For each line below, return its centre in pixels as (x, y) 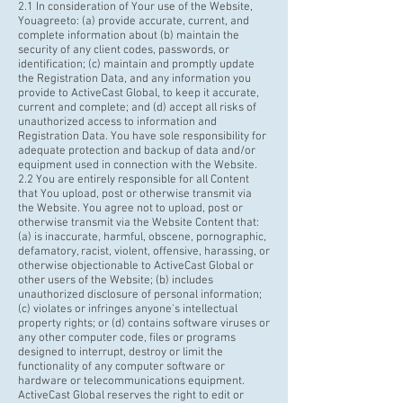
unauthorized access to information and (117, 122)
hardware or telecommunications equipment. (131, 381)
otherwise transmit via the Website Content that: (139, 223)
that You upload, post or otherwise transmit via (135, 194)
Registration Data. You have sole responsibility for (142, 137)
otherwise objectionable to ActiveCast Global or (136, 266)
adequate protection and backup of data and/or (137, 151)
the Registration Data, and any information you (134, 79)
